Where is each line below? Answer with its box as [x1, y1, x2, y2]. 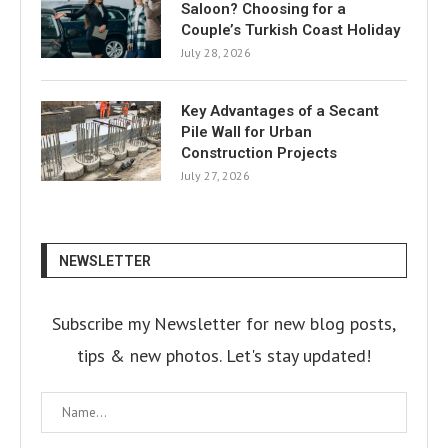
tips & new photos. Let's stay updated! [77, 344, 371, 367]
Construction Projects [181, 144, 337, 162]
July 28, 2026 [181, 45, 251, 60]
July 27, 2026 [181, 168, 250, 183]
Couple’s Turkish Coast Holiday [181, 21, 400, 39]
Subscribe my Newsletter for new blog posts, [52, 312, 396, 335]
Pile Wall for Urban [181, 123, 312, 141]
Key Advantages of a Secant [181, 102, 379, 120]
